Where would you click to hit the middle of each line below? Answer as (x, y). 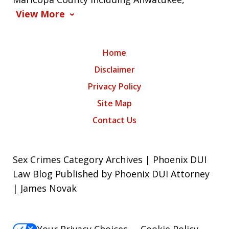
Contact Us (114, 120)
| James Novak (45, 188)
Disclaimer (114, 70)
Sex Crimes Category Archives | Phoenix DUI (110, 160)
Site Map (114, 104)
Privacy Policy (114, 87)
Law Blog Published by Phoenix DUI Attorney (111, 174)
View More (40, 14)
